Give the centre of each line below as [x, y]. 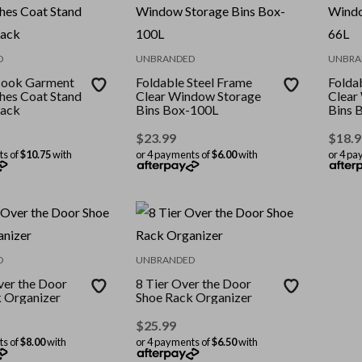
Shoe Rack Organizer [194, 297]
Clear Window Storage [199, 95]
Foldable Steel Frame [194, 82]
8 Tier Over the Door [194, 284]
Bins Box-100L [177, 109]
